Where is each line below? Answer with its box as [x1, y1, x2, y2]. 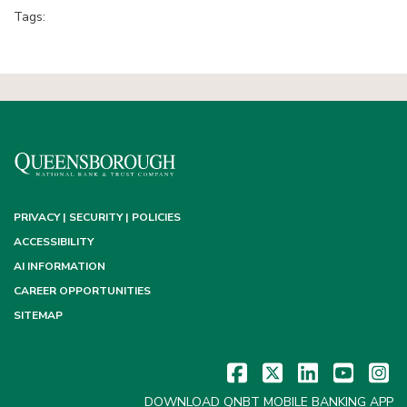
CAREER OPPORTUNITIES [14, 283, 151, 299]
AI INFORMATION [14, 259, 105, 274]
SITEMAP [14, 308, 63, 323]
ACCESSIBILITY [14, 234, 94, 250]
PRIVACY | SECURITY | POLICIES [14, 210, 181, 225]
